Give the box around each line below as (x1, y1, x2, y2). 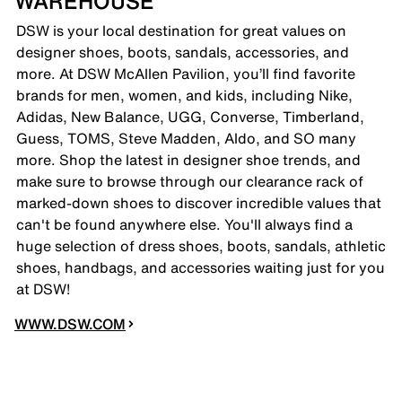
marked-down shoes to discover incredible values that (16, 191, 381, 214)
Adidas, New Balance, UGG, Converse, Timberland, (16, 105, 364, 127)
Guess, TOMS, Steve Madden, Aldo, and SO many (16, 127, 356, 149)
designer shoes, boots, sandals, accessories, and (16, 40, 349, 63)
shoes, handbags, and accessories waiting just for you (16, 256, 385, 278)
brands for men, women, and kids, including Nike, (16, 83, 353, 106)
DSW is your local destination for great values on (16, 19, 346, 41)
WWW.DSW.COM (14, 312, 126, 335)
